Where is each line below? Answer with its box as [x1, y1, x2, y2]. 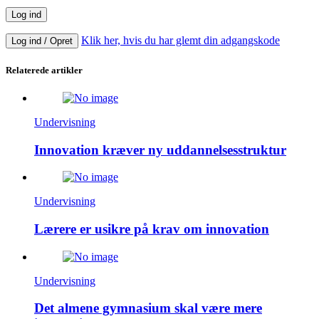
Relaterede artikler [6, 64, 83, 75]
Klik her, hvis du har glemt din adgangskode [81, 34, 280, 47]
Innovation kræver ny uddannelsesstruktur [34, 142, 286, 157]
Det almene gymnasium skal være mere [34, 300, 262, 316]
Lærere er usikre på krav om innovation [34, 221, 269, 236]
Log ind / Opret [11, 36, 73, 47]
